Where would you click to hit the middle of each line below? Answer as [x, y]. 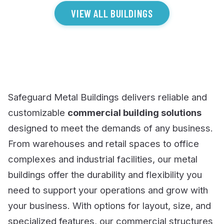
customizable [38, 113]
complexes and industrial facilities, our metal [103, 159]
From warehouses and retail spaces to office [103, 144]
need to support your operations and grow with [108, 190]
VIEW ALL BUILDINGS [112, 13]
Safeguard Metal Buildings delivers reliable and [107, 97]
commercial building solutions [134, 113]
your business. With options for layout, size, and [109, 206]
